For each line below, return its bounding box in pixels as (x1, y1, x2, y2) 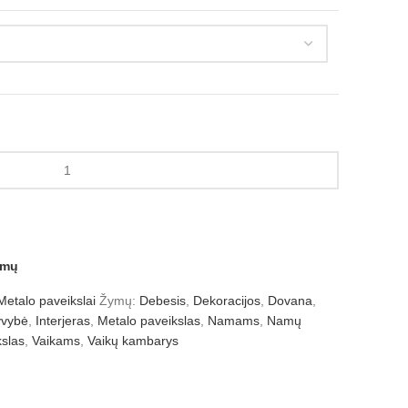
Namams (208, 313, 260, 328)
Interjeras (36, 313, 90, 328)
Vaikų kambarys (87, 333, 178, 348)
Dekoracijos (193, 293, 260, 308)
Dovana (268, 293, 312, 308)
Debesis (139, 293, 186, 308)
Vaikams (32, 333, 80, 348)
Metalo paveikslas (97, 313, 200, 328)
